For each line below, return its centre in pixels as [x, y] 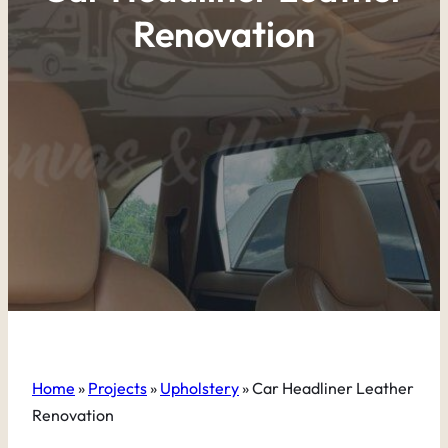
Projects [117, 388]
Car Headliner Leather [331, 388]
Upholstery [199, 388]
